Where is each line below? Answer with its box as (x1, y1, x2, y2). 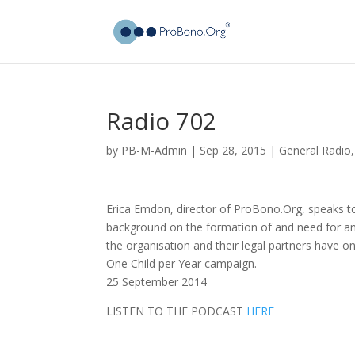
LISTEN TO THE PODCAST (106, 303, 247, 319)
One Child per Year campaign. (106, 256, 258, 271)
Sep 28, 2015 (200, 143, 267, 158)
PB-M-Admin (121, 143, 188, 158)
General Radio (279, 143, 352, 158)
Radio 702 (106, 105, 217, 137)
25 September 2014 (106, 274, 208, 289)
